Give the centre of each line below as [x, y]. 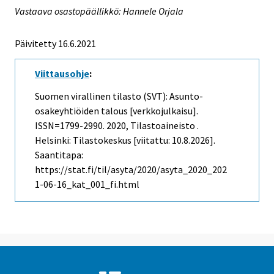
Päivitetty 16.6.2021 [55, 44]
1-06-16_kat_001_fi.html [87, 184]
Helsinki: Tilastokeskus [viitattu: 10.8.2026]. [125, 140]
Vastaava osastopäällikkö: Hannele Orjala [99, 11]
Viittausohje [62, 74]
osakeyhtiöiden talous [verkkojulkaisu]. [117, 110]
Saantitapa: [59, 154]
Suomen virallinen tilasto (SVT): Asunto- [119, 96]
